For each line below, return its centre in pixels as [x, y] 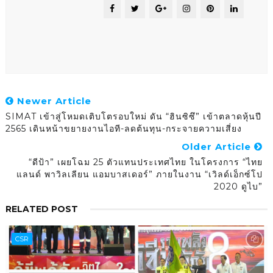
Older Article [218, 147]
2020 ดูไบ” [239, 187]
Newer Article [52, 101]
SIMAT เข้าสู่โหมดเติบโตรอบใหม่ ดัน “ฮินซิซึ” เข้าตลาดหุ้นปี [133, 117]
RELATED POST [41, 209]
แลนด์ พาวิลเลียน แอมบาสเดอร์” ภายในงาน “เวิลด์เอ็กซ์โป [140, 175]
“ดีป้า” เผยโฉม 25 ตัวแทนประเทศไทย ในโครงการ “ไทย [146, 162]
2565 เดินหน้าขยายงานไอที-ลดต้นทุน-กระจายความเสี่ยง [123, 129]
